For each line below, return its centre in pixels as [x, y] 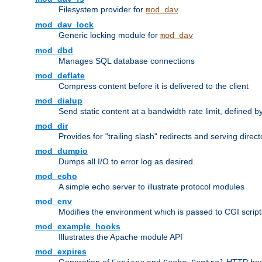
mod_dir [51, 126]
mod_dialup [59, 101]
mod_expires [61, 252]
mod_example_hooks [78, 227]
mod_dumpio [61, 151]
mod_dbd [54, 51]
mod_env [54, 201]
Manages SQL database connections [127, 61]
